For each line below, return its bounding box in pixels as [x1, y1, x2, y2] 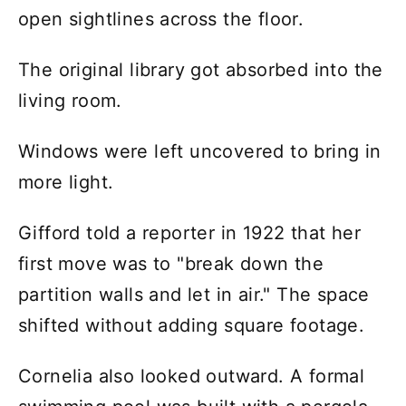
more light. [18, 170, 114, 193]
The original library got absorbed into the [18, 58, 383, 81]
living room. [18, 89, 122, 111]
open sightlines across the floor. [18, 7, 304, 30]
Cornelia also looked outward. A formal [18, 364, 365, 387]
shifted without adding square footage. [18, 314, 365, 336]
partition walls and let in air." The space [18, 283, 370, 305]
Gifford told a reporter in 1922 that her [18, 221, 361, 244]
